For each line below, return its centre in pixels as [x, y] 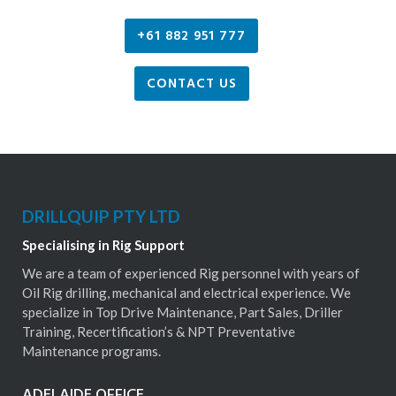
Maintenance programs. [91, 351]
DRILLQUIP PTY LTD [101, 217]
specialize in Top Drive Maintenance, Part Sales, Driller [183, 312]
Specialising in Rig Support [103, 245]
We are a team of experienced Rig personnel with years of [191, 274]
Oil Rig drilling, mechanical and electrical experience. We [187, 293]
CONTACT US [191, 84]
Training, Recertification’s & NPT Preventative [159, 332]
